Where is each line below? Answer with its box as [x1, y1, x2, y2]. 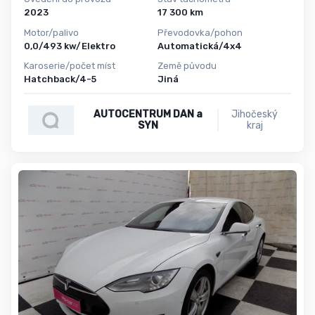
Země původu [157, 60, 217, 72]
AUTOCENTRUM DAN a [93, 108, 202, 120]
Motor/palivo [24, 27, 79, 38]
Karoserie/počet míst [24, 60, 115, 72]
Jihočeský [231, 108, 278, 120]
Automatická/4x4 [157, 40, 242, 51]
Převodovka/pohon [157, 27, 243, 38]
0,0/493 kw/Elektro [24, 40, 115, 51]
